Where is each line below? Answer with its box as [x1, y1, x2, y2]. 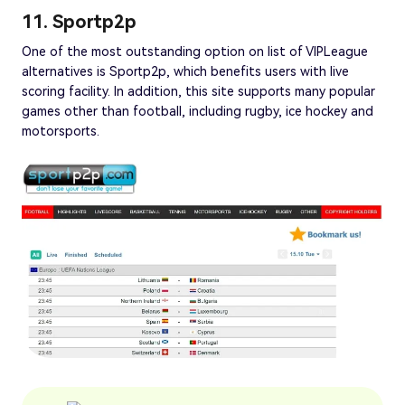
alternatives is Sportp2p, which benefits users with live [22, 63, 349, 79]
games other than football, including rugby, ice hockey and [22, 103, 373, 118]
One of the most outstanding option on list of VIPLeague [22, 43, 368, 59]
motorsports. [22, 123, 99, 138]
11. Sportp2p [22, 10, 137, 33]
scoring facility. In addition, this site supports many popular [22, 83, 375, 99]
